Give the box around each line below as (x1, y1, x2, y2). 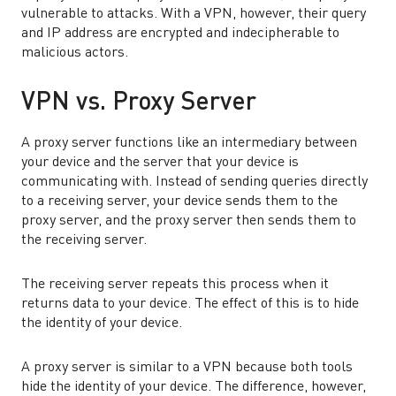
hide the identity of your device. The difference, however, (21, 380, 366, 394)
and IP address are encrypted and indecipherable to (21, 27, 339, 41)
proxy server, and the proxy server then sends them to (21, 214, 356, 228)
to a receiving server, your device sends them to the (21, 194, 338, 209)
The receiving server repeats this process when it (21, 278, 329, 292)
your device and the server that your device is (21, 156, 299, 170)
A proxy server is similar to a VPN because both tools (21, 361, 353, 375)
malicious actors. (21, 46, 128, 60)
